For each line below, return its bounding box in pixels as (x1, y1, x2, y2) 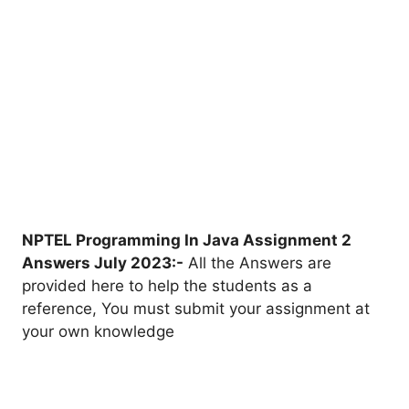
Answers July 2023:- (22, 253, 184, 272)
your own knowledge (22, 321, 174, 341)
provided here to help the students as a (22, 276, 312, 295)
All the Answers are (184, 253, 331, 272)
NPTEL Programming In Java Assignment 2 (22, 230, 351, 249)
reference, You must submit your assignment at (22, 299, 370, 318)
